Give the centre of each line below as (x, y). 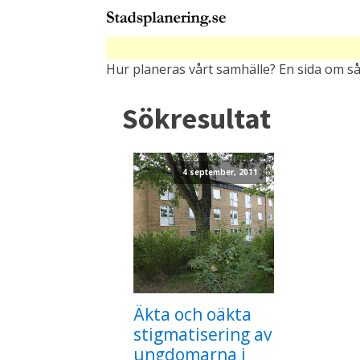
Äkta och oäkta (192, 314)
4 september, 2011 (221, 172)
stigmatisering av (202, 334)
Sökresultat (196, 119)
